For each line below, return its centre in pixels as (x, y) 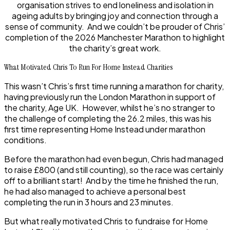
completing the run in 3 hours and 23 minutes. (89, 202)
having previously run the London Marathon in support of (110, 97)
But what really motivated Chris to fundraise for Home (106, 221)
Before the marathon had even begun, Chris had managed (114, 159)
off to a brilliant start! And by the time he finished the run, (111, 180)
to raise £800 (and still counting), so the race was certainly (114, 170)
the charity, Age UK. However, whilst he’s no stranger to (110, 108)
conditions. (25, 140)
